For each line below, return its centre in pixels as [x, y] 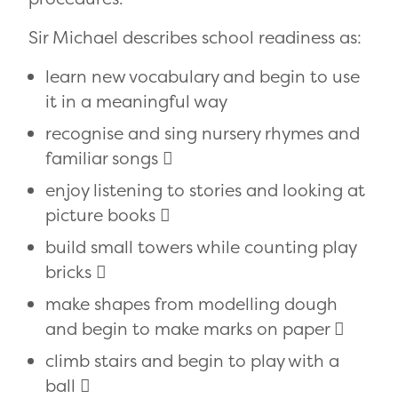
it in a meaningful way [137, 102]
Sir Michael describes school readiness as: [195, 38]
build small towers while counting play [201, 247]
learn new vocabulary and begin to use [203, 77]
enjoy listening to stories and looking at [206, 191]
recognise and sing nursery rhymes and [203, 134]
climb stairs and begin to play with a [193, 361]
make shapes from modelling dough [192, 304]
